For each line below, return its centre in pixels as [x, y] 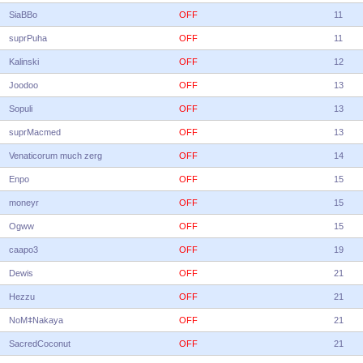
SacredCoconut [40, 344]
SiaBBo [23, 15]
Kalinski [24, 62]
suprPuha [28, 38]
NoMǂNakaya [36, 320]
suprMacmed [35, 132]
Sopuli [21, 109]
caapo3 [23, 250]
